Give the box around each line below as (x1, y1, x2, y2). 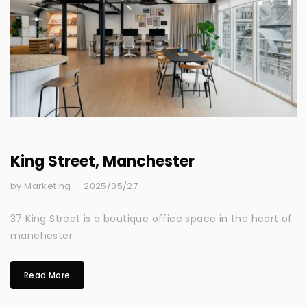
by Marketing (10, 179, 71, 193)
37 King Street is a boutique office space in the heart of (10, 211, 293, 225)
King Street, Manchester (10, 150, 195, 172)
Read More (24, 269, 71, 281)
